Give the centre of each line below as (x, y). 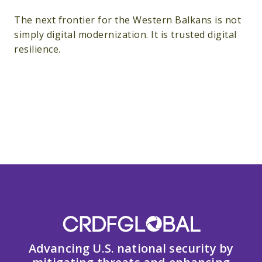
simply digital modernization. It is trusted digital (125, 35)
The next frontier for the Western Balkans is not (127, 20)
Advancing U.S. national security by (131, 249)
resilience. (37, 49)
